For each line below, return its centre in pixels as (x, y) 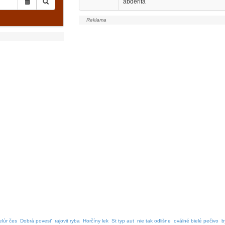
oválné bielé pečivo (196, 221)
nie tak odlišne (154, 221)
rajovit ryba (67, 221)
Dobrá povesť (36, 221)
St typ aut (123, 221)
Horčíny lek (96, 221)
